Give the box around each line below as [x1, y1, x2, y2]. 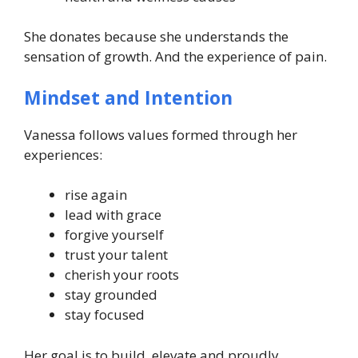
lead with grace [65, 205, 161, 224]
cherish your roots [65, 265, 179, 284]
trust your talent [65, 245, 168, 264]
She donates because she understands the [24, 27, 288, 46]
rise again [65, 185, 127, 204]
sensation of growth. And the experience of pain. [24, 47, 327, 66]
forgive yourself [65, 225, 164, 244]
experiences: [24, 145, 102, 164]
